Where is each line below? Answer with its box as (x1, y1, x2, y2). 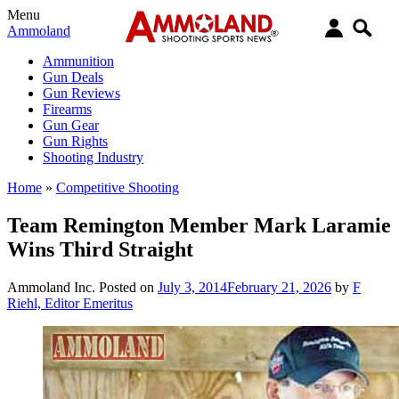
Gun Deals (43, 69, 103, 85)
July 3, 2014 (158, 279, 227, 295)
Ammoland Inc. (7, 279, 95, 295)
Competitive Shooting (56, 180, 179, 195)
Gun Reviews (43, 85, 120, 101)
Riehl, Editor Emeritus (7, 295, 133, 311)
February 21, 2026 (227, 279, 331, 295)
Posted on (99, 279, 158, 295)
